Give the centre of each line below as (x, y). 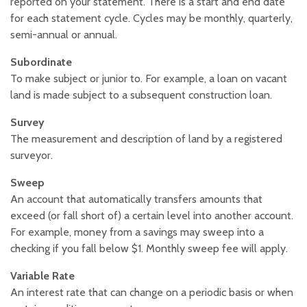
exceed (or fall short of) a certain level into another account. (152, 216)
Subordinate (42, 62)
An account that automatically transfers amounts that (136, 199)
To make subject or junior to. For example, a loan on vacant (149, 79)
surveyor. (32, 156)
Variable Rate (42, 276)
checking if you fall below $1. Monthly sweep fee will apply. (149, 249)
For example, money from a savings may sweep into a (137, 232)
